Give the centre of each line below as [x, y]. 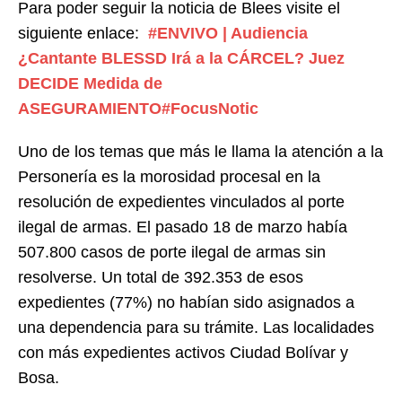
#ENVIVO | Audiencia [226, 33]
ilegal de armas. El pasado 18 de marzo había [183, 227]
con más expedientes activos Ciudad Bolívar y [183, 352]
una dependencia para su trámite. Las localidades [196, 327]
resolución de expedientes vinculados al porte [181, 201]
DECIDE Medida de [90, 83]
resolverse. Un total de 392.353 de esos [161, 277]
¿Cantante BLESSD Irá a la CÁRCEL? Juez [181, 58]
